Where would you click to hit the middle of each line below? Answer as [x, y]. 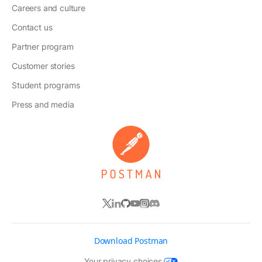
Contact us [32, 27]
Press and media [43, 104]
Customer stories [43, 65]
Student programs [46, 85]
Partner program [43, 46]
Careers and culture [49, 8]
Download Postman [131, 241]
